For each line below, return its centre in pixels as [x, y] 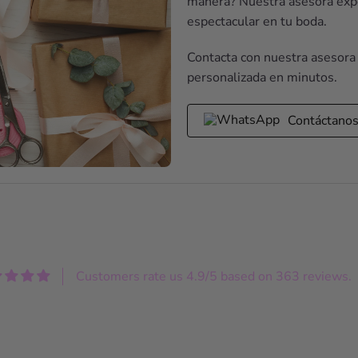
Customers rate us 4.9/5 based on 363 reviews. [213, 276]
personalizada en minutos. [262, 78]
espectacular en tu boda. [257, 22]
